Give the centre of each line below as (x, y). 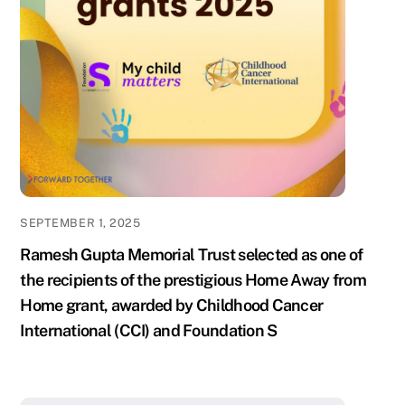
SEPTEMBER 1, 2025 (80, 223)
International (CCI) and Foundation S (149, 331)
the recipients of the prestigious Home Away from (193, 280)
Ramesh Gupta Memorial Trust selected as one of (192, 255)
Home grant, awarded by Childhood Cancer (172, 306)
